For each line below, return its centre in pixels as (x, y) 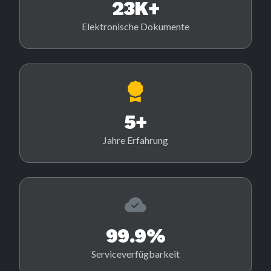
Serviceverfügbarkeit (135, 254)
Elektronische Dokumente (135, 27)
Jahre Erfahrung (135, 140)
